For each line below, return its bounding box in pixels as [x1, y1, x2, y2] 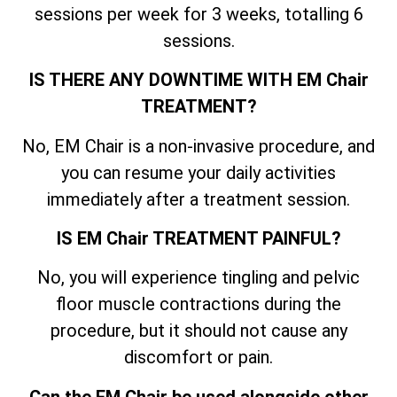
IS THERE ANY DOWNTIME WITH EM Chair [28, 69, 369, 91]
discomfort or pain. [124, 346, 273, 369]
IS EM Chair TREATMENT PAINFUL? [56, 227, 341, 249]
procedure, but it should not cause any [50, 320, 347, 342]
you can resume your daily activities [61, 161, 336, 183]
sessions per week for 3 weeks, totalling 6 [34, 3, 363, 25]
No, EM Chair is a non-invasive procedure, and [22, 135, 375, 157]
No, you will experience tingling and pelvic [37, 267, 360, 289]
